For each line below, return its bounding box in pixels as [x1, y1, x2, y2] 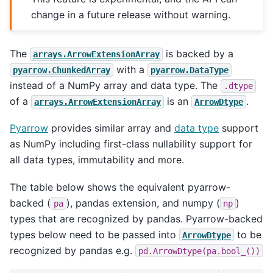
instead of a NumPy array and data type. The [10, 79, 221, 91]
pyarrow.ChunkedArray [13, 65, 110, 75]
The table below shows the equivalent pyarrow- [10, 180, 230, 193]
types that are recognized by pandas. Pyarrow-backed [10, 212, 263, 225]
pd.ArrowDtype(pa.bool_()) [138, 246, 260, 256]
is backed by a [163, 47, 233, 60]
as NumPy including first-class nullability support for [10, 138, 252, 151]
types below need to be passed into [10, 228, 179, 241]
